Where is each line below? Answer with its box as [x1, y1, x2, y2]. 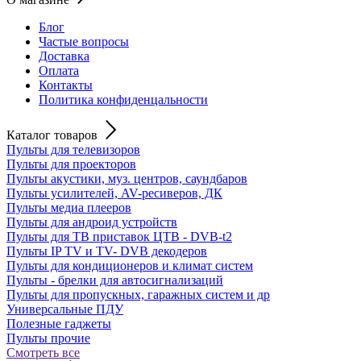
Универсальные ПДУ [6, 301, 123, 316]
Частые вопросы [39, 34, 129, 48]
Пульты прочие [6, 330, 90, 345]
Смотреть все [6, 345, 80, 359]
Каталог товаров [6, 127, 98, 142]
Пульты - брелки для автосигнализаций [6, 272, 223, 287]
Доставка [39, 48, 89, 63]
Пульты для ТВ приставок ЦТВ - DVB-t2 [6, 229, 232, 243]
